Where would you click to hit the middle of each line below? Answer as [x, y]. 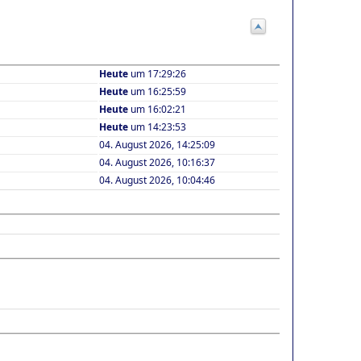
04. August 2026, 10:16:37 [157, 162]
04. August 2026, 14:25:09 [157, 144]
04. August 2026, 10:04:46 [157, 180]
